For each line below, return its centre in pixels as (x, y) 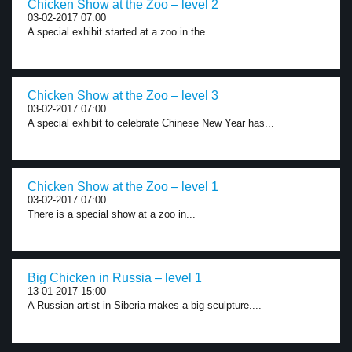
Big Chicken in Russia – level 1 (115, 278)
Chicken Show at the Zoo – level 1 (123, 187)
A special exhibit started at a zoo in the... (121, 32)
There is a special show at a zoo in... (112, 214)
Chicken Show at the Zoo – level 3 (123, 95)
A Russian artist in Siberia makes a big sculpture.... (145, 305)
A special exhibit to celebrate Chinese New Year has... (151, 123)
